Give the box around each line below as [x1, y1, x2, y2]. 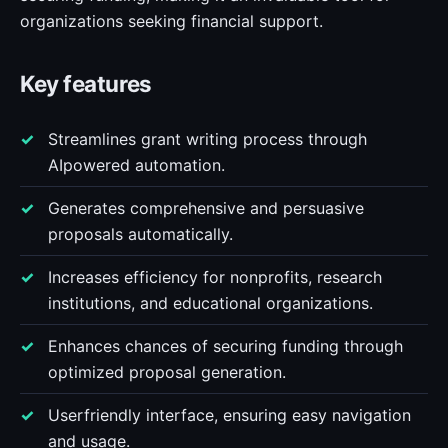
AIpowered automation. [48, 155, 225, 175]
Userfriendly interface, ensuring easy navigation [48, 405, 411, 425]
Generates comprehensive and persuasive [48, 198, 364, 218]
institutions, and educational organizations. [48, 293, 373, 313]
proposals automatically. [48, 224, 233, 244]
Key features [20, 70, 152, 97]
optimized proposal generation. [48, 362, 286, 382]
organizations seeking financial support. [20, 11, 323, 31]
